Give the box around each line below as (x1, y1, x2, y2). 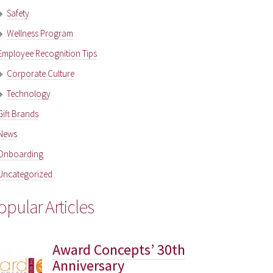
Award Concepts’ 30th (52, 239, 185, 259)
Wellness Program (7, 27, 73, 39)
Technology (7, 87, 51, 99)
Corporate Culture (7, 67, 74, 79)
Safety (7, 7, 29, 19)
